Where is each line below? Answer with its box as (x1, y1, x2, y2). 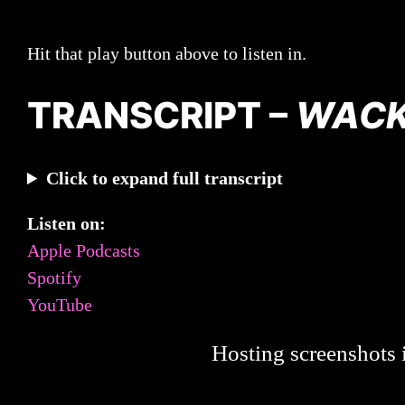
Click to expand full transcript (46, 168, 284, 189)
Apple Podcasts (27, 240, 140, 261)
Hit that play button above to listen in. (27, 43, 306, 64)
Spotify (27, 268, 81, 288)
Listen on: (27, 213, 106, 234)
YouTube (27, 295, 92, 316)
